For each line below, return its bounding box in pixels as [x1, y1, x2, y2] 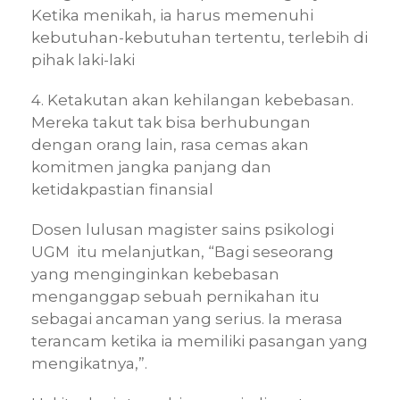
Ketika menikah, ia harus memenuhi [31, 6, 313, 25]
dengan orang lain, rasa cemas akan [31, 136, 309, 154]
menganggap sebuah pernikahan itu [31, 287, 320, 306]
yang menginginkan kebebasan [31, 265, 279, 284]
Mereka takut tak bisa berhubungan [31, 113, 311, 132]
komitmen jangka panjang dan [31, 158, 271, 177]
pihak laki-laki [31, 51, 135, 70]
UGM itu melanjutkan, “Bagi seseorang [31, 243, 334, 262]
